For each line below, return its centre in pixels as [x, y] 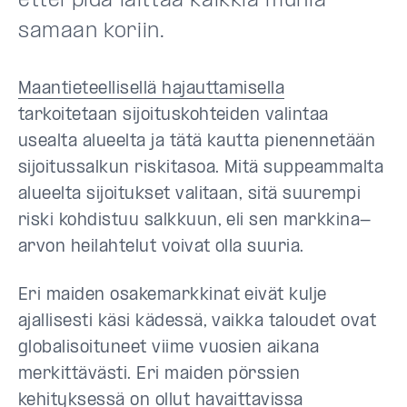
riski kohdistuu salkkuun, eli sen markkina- [195, 221]
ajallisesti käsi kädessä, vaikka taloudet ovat [198, 322]
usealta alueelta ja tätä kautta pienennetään [197, 142]
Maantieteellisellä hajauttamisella [152, 89]
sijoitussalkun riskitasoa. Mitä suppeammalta [201, 168]
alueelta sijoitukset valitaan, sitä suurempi [190, 194]
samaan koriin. [92, 31]
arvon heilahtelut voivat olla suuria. [161, 247]
